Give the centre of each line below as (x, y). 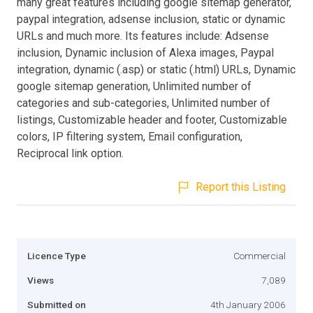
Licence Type (57, 255)
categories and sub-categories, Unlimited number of (144, 103)
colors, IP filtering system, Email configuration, (130, 136)
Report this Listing (241, 187)
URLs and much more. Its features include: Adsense (143, 36)
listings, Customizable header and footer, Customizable (152, 119)
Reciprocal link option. (70, 153)
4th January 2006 (248, 304)
